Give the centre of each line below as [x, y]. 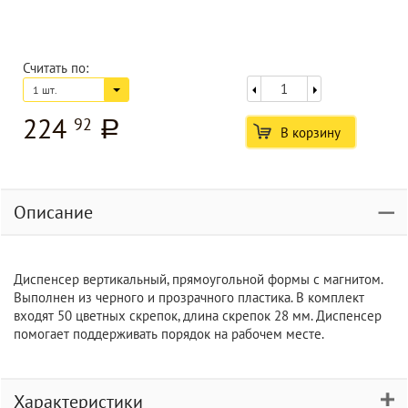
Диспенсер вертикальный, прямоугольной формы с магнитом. [198, 279]
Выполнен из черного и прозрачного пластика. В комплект [189, 297]
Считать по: [56, 68]
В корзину [310, 133]
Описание [53, 212]
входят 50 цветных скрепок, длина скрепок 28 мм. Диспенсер [198, 316]
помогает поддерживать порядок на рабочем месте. [169, 334]
